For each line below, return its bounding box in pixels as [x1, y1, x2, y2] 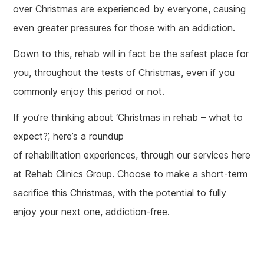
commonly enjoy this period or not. [13, 85, 165, 97]
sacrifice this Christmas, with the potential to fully [13, 187, 227, 199]
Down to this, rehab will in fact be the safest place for [13, 48, 249, 60]
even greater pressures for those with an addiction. [13, 22, 236, 34]
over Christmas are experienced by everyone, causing [13, 3, 246, 15]
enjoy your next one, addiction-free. [13, 206, 170, 217]
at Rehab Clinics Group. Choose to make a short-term [13, 168, 248, 180]
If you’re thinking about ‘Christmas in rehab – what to [13, 111, 243, 123]
